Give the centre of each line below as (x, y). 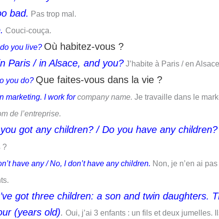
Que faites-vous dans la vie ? (99, 80)
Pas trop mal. (53, 14)
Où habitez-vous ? (84, 46)
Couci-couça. (27, 31)
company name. (104, 97)
